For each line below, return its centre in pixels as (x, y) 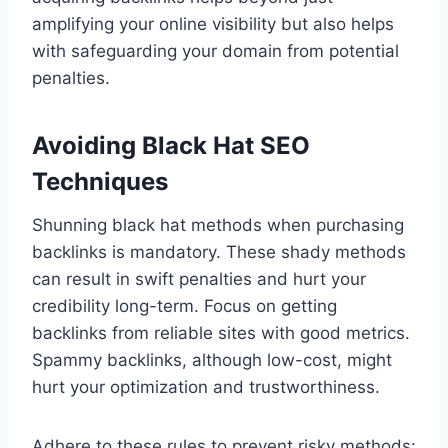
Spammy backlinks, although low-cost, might (212, 360)
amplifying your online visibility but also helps (213, 24)
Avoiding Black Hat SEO (171, 146)
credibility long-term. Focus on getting (184, 306)
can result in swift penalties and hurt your (199, 279)
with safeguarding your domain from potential (215, 51)
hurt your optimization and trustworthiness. (206, 387)
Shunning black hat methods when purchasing (218, 225)
